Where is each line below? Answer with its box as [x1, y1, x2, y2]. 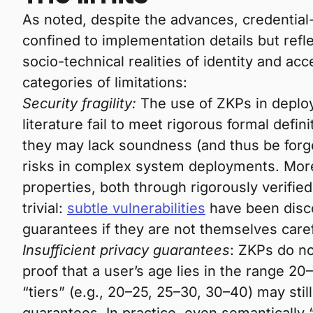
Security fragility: [22, 95, 136, 112]
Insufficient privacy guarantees [22, 242, 230, 259]
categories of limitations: [22, 74, 187, 91]
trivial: [22, 200, 67, 217]
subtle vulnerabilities [67, 200, 205, 217]
